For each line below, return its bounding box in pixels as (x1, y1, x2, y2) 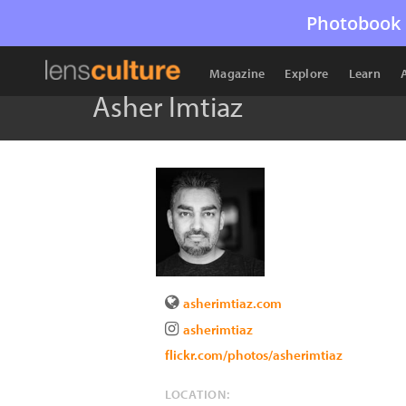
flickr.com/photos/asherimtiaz (165, 346, 343, 363)
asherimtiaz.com (183, 295, 282, 312)
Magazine (209, 65, 266, 82)
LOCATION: (165, 386, 230, 402)
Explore (285, 65, 329, 82)
